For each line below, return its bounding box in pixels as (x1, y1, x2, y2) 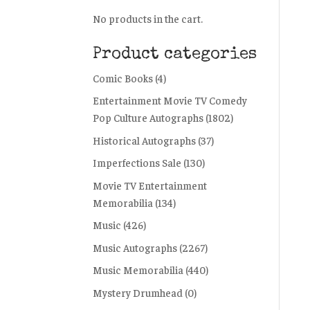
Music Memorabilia (93, 263, 184, 276)
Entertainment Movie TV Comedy (93, 93, 248, 107)
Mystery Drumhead (93, 285, 183, 299)
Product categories (93, 46, 257, 63)
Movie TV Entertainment (93, 178, 208, 192)
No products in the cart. (93, 11, 203, 25)
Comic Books (93, 71, 154, 84)
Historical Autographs (93, 133, 197, 147)
